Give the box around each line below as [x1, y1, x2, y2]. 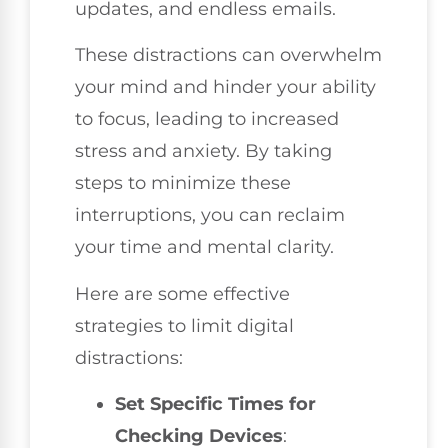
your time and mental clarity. [75, 236, 334, 259]
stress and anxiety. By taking [75, 140, 332, 163]
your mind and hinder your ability [75, 76, 376, 99]
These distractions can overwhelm [75, 44, 382, 67]
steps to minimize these [75, 172, 291, 195]
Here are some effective [75, 282, 290, 305]
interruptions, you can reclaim [75, 204, 345, 227]
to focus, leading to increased [75, 108, 339, 131]
